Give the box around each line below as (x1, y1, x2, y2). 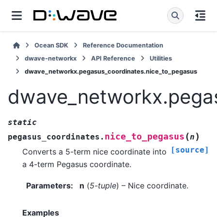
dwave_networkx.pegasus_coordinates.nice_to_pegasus (25, 68, 197, 75)
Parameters (26, 181, 71, 191)
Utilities (150, 55, 172, 62)
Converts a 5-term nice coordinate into (22, 146, 167, 156)
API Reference (91, 55, 135, 62)
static (8, 117, 37, 127)
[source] (170, 145, 209, 155)
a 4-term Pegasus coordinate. (22, 159, 131, 169)
